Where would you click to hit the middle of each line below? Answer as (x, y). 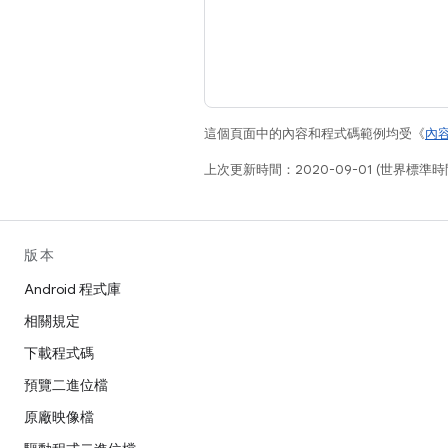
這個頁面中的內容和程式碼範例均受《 (314, 133)
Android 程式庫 (72, 289)
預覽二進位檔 (66, 385)
